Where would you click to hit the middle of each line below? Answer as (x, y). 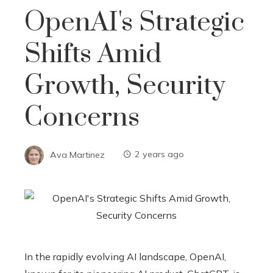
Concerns (82, 117)
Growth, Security (125, 86)
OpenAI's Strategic (134, 22)
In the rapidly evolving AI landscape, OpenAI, (125, 256)
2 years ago (159, 154)
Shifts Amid (93, 54)
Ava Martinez (77, 154)
